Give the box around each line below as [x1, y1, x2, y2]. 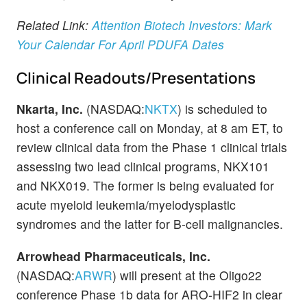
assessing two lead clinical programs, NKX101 [16, 158, 269, 175]
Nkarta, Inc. [16, 100, 86, 118]
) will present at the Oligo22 [112, 267, 262, 284]
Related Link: [16, 16, 92, 34]
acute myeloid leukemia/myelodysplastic [16, 196, 236, 214]
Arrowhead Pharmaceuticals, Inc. [16, 247, 210, 265]
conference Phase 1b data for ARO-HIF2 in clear [16, 286, 282, 304]
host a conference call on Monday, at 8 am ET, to [16, 119, 283, 137]
